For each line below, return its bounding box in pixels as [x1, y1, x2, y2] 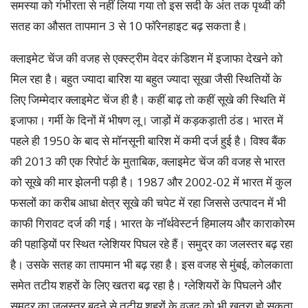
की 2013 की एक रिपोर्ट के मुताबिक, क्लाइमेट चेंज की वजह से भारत [10, 153, 285, 169]
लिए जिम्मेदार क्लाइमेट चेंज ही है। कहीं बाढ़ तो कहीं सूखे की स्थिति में [10, 91, 285, 107]
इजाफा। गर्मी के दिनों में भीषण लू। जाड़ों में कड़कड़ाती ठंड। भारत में [10, 111, 283, 128]
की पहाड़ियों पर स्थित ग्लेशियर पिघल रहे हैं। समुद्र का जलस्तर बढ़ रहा [10, 235, 293, 252]
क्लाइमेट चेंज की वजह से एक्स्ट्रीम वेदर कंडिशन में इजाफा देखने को [10, 49, 283, 66]
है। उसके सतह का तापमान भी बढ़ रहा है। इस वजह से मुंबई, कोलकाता [10, 256, 293, 272]
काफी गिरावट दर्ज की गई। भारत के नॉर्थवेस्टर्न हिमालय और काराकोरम [10, 214, 295, 231]
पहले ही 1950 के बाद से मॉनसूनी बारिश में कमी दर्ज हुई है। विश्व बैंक [10, 132, 286, 148]
